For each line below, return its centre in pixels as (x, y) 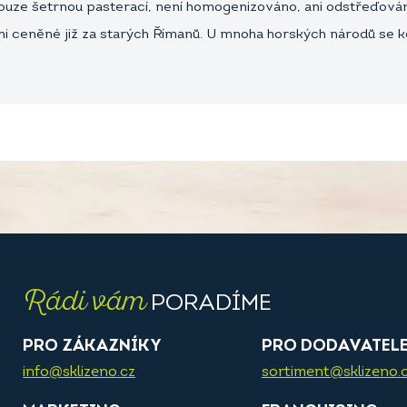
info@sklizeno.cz (79, 372)
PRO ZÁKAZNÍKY (93, 347)
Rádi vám (84, 301)
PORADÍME (209, 304)
